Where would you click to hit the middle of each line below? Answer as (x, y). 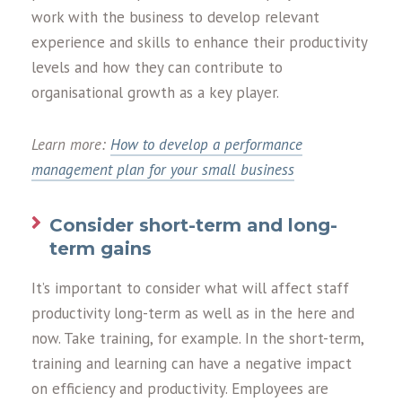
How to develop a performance (206, 144)
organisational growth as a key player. (155, 92)
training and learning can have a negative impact (192, 363)
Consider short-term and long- (193, 225)
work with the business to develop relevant (175, 17)
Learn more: (71, 144)
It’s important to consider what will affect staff (190, 288)
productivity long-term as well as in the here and (193, 313)
